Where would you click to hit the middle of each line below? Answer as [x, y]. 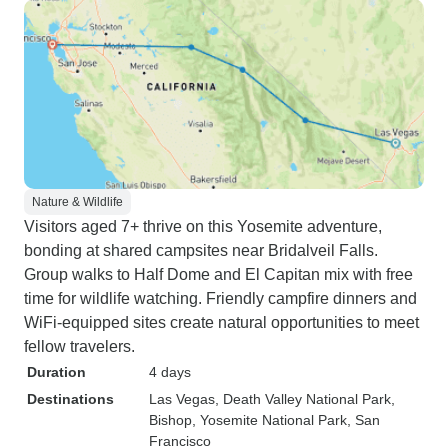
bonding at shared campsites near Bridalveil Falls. [201, 250]
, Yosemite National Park [269, 420]
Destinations [70, 399]
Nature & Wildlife [77, 202]
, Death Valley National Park [303, 399]
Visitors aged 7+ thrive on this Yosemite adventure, [203, 226]
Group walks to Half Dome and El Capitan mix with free [218, 274]
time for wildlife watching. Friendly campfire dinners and [220, 298]
